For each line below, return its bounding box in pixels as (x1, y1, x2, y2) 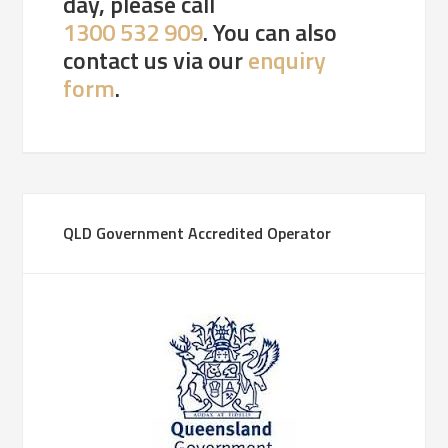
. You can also (203, 13, 338, 50)
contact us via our (63, 41, 249, 78)
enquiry (248, 41, 327, 78)
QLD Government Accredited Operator (63, 220, 332, 245)
